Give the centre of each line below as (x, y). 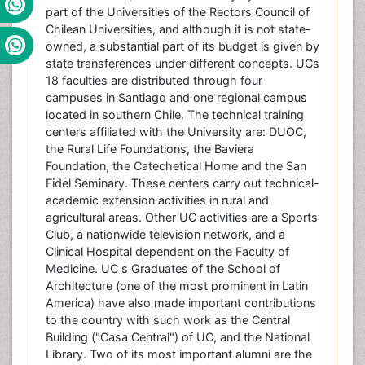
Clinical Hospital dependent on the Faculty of (167, 252)
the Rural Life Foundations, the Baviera (150, 149)
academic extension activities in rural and (157, 200)
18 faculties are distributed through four (154, 81)
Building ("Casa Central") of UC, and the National (178, 337)
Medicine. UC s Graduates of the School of (163, 269)
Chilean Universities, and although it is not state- (178, 29)
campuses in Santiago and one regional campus (176, 98)
